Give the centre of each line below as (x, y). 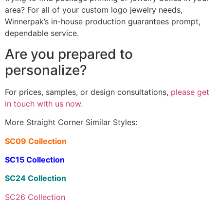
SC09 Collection (36, 141)
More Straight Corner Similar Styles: (71, 122)
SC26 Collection (35, 197)
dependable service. (42, 33)
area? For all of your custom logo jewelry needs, (94, 10)
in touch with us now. (44, 103)
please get (189, 92)
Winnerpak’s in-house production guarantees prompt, (103, 22)
